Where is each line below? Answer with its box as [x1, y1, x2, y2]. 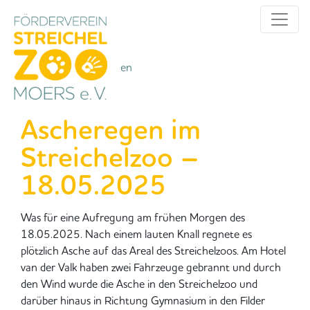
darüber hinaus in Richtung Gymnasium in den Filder [21, 293, 265, 307]
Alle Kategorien [53, 60, 132, 75]
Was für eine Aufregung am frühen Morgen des [21, 210, 245, 224]
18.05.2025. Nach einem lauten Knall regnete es [21, 227, 252, 241]
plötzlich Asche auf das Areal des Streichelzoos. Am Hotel [21, 244, 286, 257]
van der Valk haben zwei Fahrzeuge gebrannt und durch [21, 260, 281, 274]
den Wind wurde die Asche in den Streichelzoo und [21, 277, 257, 291]
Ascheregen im [21, 111, 201, 147]
